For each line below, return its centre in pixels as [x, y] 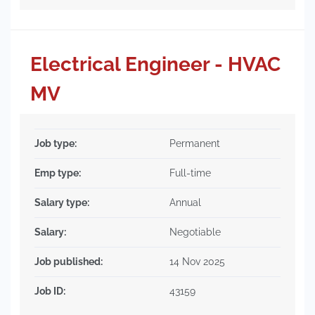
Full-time [190, 173]
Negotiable [195, 232]
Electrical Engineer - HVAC [155, 64]
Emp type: [58, 173]
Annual [185, 202]
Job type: [56, 143]
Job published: [69, 262]
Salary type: [62, 202]
